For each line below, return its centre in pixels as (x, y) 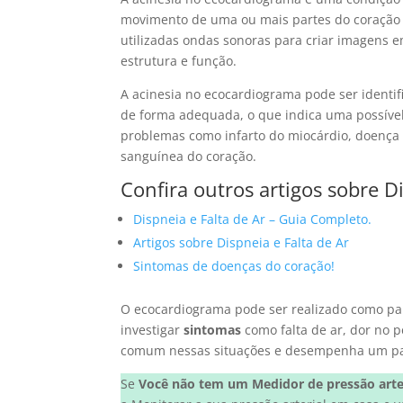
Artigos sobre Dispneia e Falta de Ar (242, 243)
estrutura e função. (179, 61)
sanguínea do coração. (189, 157)
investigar (152, 330)
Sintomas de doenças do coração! (234, 266)
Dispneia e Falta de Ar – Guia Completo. (253, 219)
